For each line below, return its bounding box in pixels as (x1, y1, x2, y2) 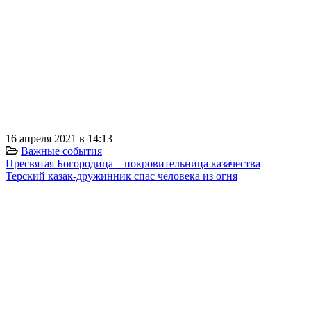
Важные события (21, 144, 102, 157)
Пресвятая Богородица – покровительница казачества (6, 157, 260, 169)
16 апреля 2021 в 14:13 (6, 132, 112, 144)
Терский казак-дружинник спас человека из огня (6, 169, 237, 182)
